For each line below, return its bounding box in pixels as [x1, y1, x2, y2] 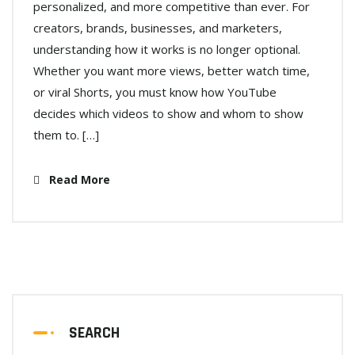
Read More [46, 172, 110, 188]
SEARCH [69, 323, 120, 344]
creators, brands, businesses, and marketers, [33, 20, 282, 36]
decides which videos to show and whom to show [33, 105, 303, 122]
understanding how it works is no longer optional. [33, 41, 300, 58]
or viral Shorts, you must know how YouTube [33, 84, 277, 101]
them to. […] [33, 127, 99, 143]
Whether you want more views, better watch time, [33, 63, 310, 79]
